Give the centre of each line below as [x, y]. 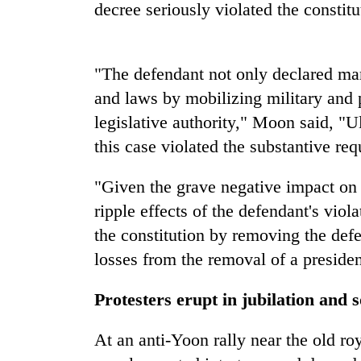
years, [33, 73]
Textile [36, 107]
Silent [33, 39]
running [39, 175]
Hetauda [40, 90]
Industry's [44, 124]
